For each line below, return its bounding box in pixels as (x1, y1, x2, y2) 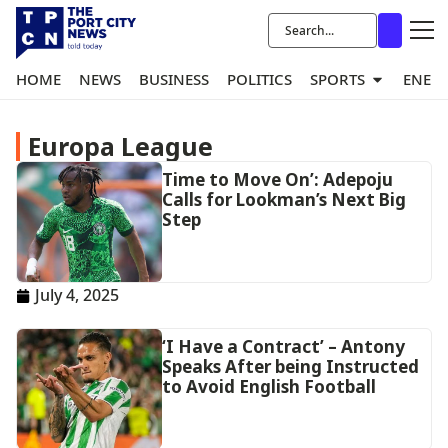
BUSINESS (139, 69, 209, 90)
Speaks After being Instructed (161, 355, 419, 378)
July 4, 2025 (35, 284, 119, 306)
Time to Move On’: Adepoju (161, 168, 393, 191)
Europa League (28, 130, 213, 163)
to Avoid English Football (161, 375, 376, 398)
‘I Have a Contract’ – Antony (161, 335, 405, 358)
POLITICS (227, 69, 292, 90)
